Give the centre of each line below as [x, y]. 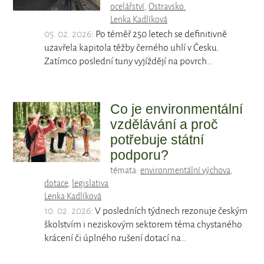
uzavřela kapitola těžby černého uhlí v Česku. [132, 48]
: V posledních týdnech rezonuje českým [169, 211]
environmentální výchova [185, 171]
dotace [56, 184]
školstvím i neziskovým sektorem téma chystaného [143, 225]
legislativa [90, 184]
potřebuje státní [157, 140]
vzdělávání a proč [164, 125]
